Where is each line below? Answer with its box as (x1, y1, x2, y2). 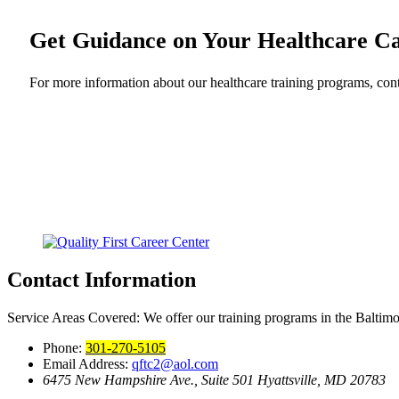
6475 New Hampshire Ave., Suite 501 (43, 371, 257, 387)
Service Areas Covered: (7, 309, 140, 325)
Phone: (43, 339, 85, 355)
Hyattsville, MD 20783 (257, 371, 386, 387)
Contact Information (7, 267, 196, 291)
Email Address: (43, 355, 132, 371)
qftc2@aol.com (132, 355, 218, 371)
